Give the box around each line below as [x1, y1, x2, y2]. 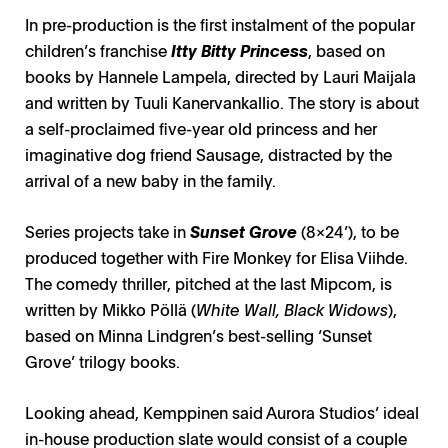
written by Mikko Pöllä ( [25, 298, 196, 321]
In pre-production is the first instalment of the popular [25, 13, 415, 36]
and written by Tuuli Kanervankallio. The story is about [25, 91, 419, 114]
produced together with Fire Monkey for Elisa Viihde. [25, 246, 408, 269]
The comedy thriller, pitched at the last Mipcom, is [25, 272, 392, 295]
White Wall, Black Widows [196, 298, 388, 321]
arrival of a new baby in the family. [25, 169, 276, 192]
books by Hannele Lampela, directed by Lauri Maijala [25, 65, 416, 88]
